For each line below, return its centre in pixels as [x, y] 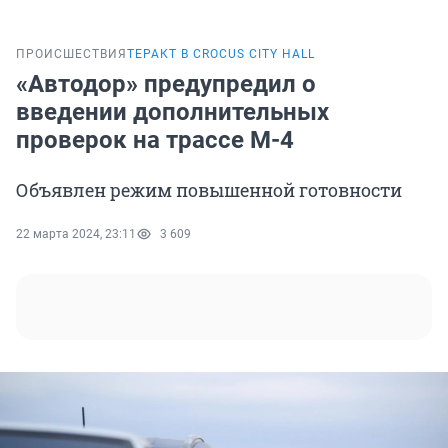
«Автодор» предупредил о [166, 84]
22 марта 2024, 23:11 [76, 234]
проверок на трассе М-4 [155, 140]
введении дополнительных [172, 112]
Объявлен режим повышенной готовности [209, 190]
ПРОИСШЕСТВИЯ [71, 54]
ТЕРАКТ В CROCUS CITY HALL [221, 54]
